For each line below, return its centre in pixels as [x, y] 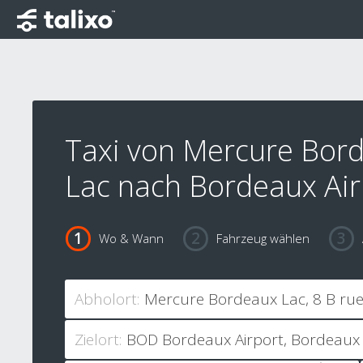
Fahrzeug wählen [263, 239]
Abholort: [107, 299]
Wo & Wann [131, 239]
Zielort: [98, 340]
